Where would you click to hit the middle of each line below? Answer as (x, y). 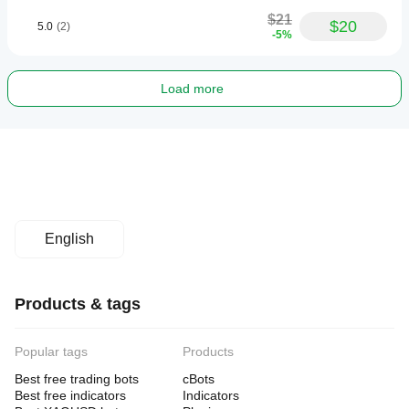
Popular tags (51, 351)
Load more (192, 89)
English (69, 239)
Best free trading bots (77, 379)
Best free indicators (70, 395)
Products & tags (78, 304)
